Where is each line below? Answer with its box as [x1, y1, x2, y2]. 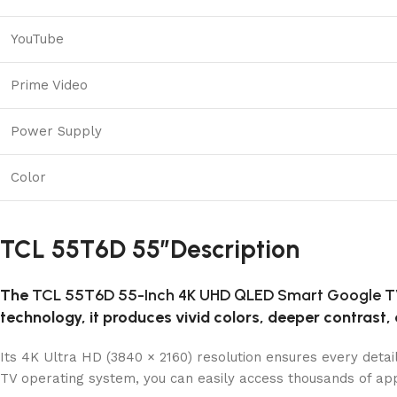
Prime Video [11, 77, 88, 94]
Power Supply [11, 123, 102, 140]
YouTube [11, 31, 64, 48]
